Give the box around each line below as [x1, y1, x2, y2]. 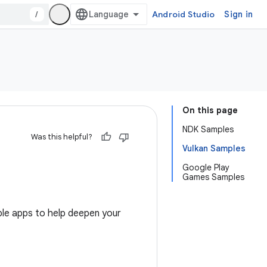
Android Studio [151, 9, 215, 20]
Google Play [182, 162, 229, 173]
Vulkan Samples [182, 143, 246, 154]
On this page [182, 105, 238, 116]
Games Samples [182, 172, 244, 182]
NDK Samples [182, 124, 234, 135]
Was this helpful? [31, 132, 92, 142]
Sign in [224, 9, 253, 20]
